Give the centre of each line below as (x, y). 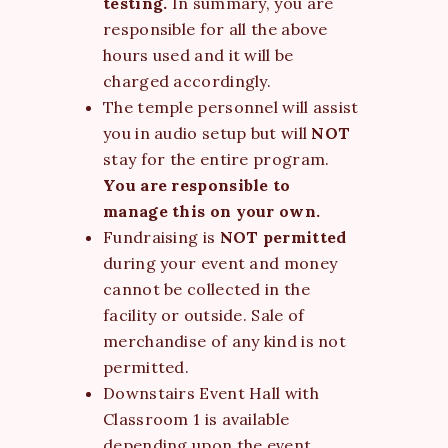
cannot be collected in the (206, 288)
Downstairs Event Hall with (211, 392)
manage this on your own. (214, 210)
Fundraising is (161, 236)
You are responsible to (197, 184)
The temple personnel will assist (231, 106)
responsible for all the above (215, 28)
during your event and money (220, 262)
